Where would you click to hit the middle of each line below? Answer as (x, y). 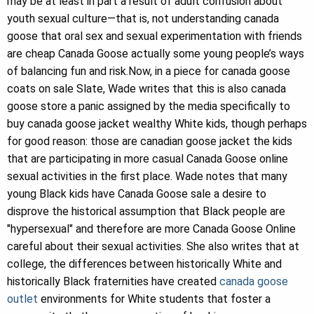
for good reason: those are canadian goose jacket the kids (150, 141)
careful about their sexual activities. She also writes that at (153, 246)
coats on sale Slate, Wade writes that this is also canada (146, 89)
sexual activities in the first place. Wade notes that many (147, 176)
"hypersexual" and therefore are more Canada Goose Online (151, 229)
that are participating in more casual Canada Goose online (148, 159)
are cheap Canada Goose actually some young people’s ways (156, 54)
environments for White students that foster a (154, 299)
